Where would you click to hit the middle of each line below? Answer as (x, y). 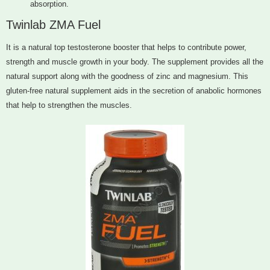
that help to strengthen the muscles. (69, 105)
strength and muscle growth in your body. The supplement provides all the (135, 62)
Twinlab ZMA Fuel (53, 25)
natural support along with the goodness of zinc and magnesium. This (127, 77)
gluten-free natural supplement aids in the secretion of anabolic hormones (134, 91)
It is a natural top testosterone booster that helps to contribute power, (126, 48)
